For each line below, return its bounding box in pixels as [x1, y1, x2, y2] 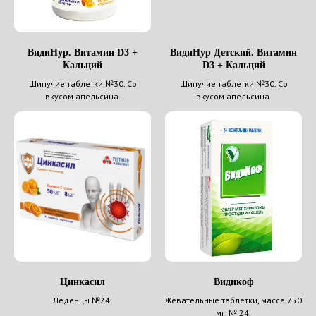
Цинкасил [60, 276, 105, 288]
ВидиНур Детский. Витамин [170, 47, 297, 58]
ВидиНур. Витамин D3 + [28, 47, 138, 58]
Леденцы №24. [53, 295, 112, 306]
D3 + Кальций [202, 59, 265, 71]
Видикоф [213, 276, 254, 288]
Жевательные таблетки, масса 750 [165, 295, 302, 306]
